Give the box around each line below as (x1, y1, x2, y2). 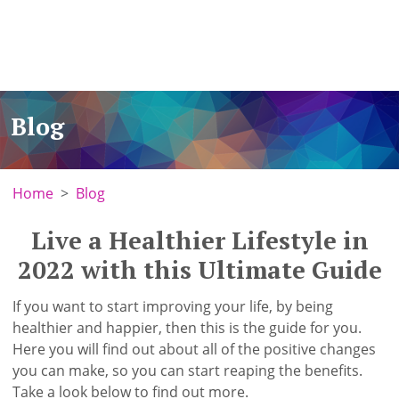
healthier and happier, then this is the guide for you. (12, 317, 362, 338)
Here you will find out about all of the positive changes (12, 338, 377, 359)
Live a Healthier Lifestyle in (30, 224, 369, 257)
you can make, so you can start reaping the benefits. (12, 360, 363, 380)
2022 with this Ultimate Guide (17, 253, 382, 287)
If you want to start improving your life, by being (12, 296, 334, 316)
